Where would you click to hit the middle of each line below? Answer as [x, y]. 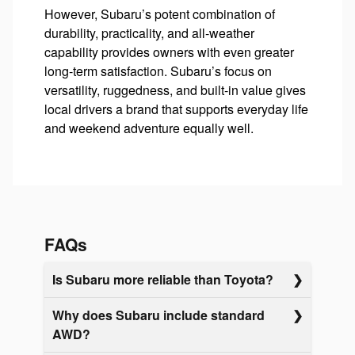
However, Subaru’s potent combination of [160, 13]
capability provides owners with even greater [169, 52]
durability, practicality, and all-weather [149, 32]
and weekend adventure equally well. [149, 128]
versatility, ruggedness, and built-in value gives [175, 90]
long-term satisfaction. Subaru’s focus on [158, 71]
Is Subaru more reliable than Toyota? [163, 280]
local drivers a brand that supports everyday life [176, 109]
